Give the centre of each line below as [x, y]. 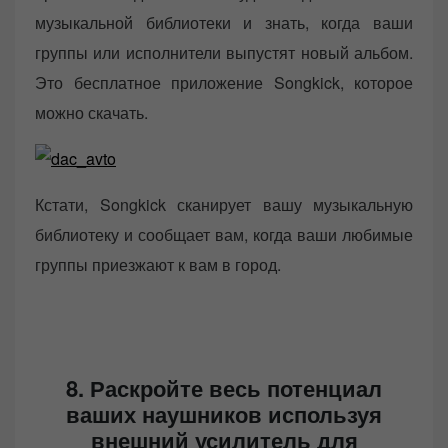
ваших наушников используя [224, 413]
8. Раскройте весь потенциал [224, 387]
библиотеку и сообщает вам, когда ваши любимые [224, 234]
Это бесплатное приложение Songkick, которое [224, 82]
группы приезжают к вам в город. [158, 264]
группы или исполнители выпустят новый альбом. [224, 52]
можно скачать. [91, 112]
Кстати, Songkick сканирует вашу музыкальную [224, 204]
